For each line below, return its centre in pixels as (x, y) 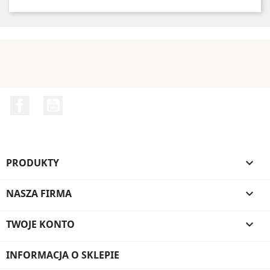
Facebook (52, 102)
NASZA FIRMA (39, 193)
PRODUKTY (33, 162)
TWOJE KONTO (40, 224)
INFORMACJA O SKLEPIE (63, 255)
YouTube (83, 102)
